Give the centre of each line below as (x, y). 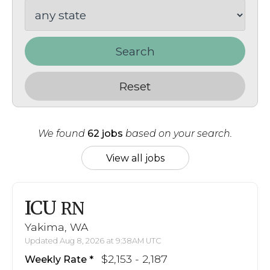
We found (63, 133)
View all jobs (135, 158)
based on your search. (177, 133)
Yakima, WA (56, 227)
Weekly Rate (56, 259)
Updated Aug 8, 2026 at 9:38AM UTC (93, 240)
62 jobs (105, 133)
